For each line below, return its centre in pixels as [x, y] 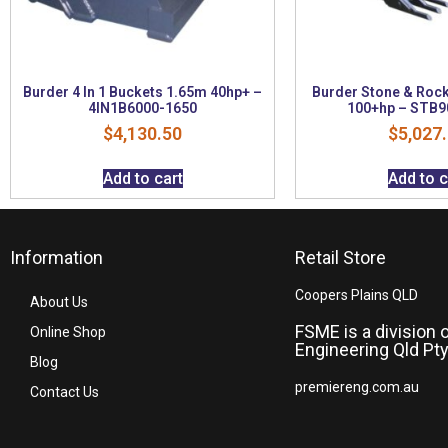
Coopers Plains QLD [356, 294]
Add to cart [142, 178]
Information [56, 257]
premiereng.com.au [357, 386]
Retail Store [340, 257]
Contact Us [64, 391]
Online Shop [68, 331]
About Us [59, 301]
